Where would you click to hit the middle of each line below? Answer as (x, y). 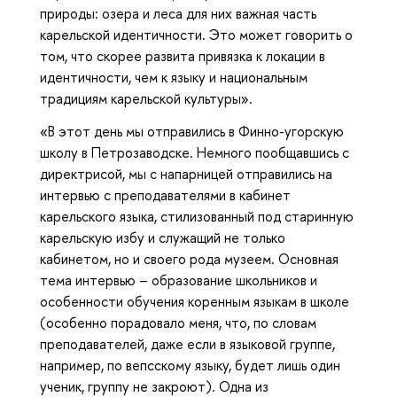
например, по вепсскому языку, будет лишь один (190, 365)
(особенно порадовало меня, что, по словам (178, 322)
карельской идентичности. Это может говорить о (196, 35)
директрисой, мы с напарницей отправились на (186, 173)
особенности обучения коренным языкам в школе (195, 301)
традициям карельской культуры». (146, 99)
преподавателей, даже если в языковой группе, (187, 343)
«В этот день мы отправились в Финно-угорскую (192, 131)
